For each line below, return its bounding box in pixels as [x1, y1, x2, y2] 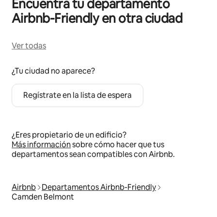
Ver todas [12, 41, 46, 51]
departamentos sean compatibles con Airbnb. [12, 149, 175, 159]
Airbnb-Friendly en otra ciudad [12, 10, 183, 27]
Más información [12, 139, 71, 150]
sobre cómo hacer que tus [71, 139, 164, 150]
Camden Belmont [12, 192, 74, 202]
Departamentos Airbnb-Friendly [42, 182, 156, 192]
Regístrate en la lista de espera [23, 90, 132, 100]
